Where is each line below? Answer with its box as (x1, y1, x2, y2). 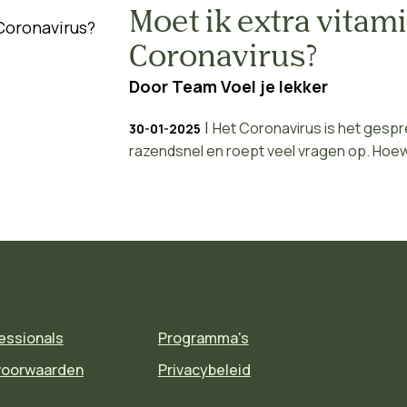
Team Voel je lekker (171, 75, 328, 97)
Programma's (157, 328, 249, 348)
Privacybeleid (157, 360, 251, 380)
